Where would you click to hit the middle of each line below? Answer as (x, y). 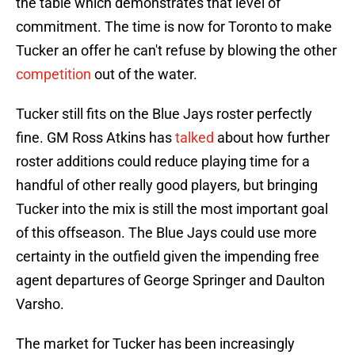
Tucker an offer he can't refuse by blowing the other (176, 51)
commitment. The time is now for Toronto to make (174, 27)
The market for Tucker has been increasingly (155, 344)
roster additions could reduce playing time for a (163, 162)
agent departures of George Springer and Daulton (170, 281)
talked (195, 138)
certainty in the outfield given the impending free (168, 257)
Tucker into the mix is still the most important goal (172, 209)
